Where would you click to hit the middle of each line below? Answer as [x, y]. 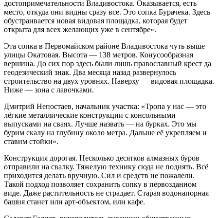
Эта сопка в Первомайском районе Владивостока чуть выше [104, 46]
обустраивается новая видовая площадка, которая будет [96, 20]
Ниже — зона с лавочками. [49, 90]
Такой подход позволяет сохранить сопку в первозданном [100, 184]
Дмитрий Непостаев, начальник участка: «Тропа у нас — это [105, 106]
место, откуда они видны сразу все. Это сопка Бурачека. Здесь [107, 12]
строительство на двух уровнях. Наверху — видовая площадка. [109, 81]
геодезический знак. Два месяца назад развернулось [90, 72]
